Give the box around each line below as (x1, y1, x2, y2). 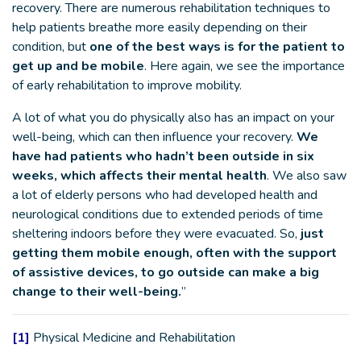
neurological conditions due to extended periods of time (12, 205, 323, 223)
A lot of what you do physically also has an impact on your (12, 109, 334, 127)
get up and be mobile (12, 57, 144, 75)
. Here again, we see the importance (144, 57, 345, 75)
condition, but (12, 38, 89, 56)
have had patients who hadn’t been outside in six (12, 147, 314, 165)
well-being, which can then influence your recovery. (12, 128, 297, 146)
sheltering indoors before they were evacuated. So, (12, 225, 297, 243)
